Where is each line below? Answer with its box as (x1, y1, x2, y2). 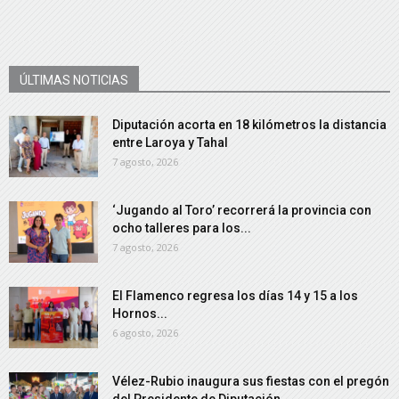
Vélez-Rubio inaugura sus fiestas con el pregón (112, 374, 389, 388)
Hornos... (112, 306, 167, 321)
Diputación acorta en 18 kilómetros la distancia (112, 118, 387, 132)
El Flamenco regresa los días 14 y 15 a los (112, 289, 358, 303)
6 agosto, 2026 (112, 326, 178, 339)
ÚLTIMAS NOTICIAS (20, 73, 128, 87)
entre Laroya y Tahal (112, 135, 228, 150)
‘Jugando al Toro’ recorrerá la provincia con (112, 203, 371, 217)
